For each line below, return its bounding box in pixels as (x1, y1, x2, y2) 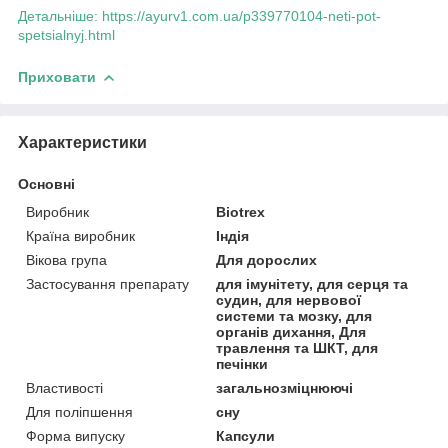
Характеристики (18, 133, 147, 151)
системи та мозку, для (216, 307, 373, 324)
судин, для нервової (216, 291, 362, 308)
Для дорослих (216, 251, 318, 268)
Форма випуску (26, 427, 125, 444)
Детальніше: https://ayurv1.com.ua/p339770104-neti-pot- (18, 7, 381, 24)
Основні (18, 175, 75, 192)
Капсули (216, 427, 276, 444)
